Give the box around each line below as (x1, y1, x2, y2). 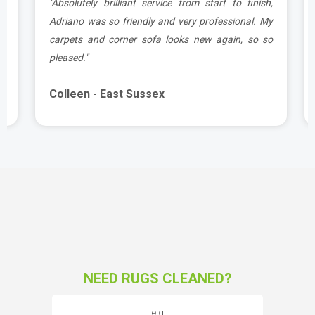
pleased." (49, 51, 88, 63)
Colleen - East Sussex (49, 86, 165, 101)
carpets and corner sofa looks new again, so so (49, 33, 273, 45)
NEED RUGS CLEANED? (83, 269, 232, 287)
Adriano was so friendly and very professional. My (49, 15, 273, 27)
